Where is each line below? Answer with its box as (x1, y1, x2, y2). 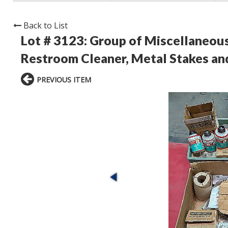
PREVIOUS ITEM (37, 75, 91, 85)
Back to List (23, 20, 68, 32)
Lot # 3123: (21, 33, 90, 48)
